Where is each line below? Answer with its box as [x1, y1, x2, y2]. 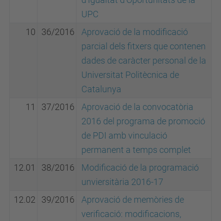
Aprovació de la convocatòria [81, 102, 193, 112]
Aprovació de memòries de [81, 194, 184, 205]
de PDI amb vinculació [81, 130, 167, 141]
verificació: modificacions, [81, 209, 181, 219]
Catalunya [81, 84, 121, 94]
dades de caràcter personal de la [81, 55, 206, 66]
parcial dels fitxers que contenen [81, 41, 206, 51]
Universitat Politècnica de [81, 70, 179, 80]
